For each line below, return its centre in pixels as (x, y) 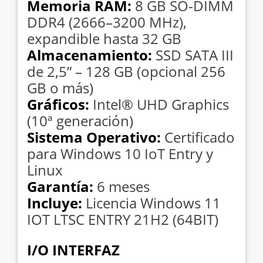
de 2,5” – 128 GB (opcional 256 (126, 71)
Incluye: (56, 203)
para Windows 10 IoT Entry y (120, 153)
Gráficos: (60, 104)
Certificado (200, 137)
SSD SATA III (195, 55)
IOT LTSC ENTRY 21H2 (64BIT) (123, 219)
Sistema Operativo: (96, 137)
